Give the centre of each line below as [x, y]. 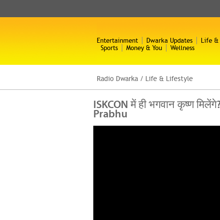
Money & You [144, 48]
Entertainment [117, 41]
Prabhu [110, 114]
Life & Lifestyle [169, 79]
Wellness [182, 48]
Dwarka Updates [169, 41]
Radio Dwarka [117, 79]
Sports [109, 48]
